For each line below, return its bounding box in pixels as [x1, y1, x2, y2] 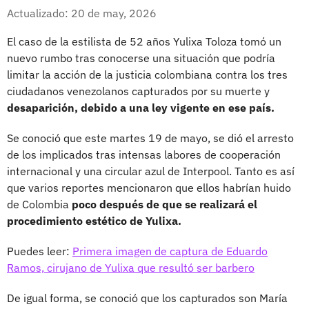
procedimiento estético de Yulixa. [7, 213, 181, 228]
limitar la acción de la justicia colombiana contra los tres [7, 67, 288, 81]
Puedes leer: [7, 243, 72, 258]
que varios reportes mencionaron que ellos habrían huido [7, 180, 291, 195]
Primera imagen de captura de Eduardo [72, 243, 268, 258]
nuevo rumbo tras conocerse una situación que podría [7, 50, 275, 65]
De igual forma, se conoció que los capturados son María [7, 290, 288, 305]
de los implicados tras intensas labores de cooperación [7, 147, 281, 161]
